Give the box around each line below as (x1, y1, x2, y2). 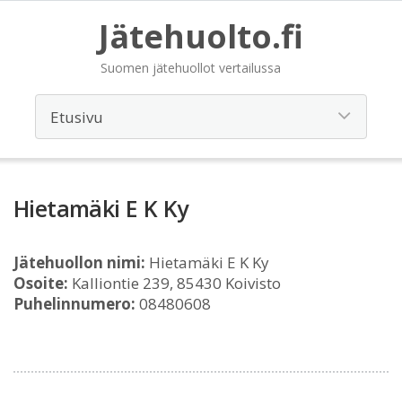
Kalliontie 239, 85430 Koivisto (68, 273, 281, 293)
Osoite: (13, 273, 68, 293)
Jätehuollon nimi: (13, 252, 145, 273)
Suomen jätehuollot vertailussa (100, 59, 281, 76)
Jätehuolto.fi (99, 14, 303, 58)
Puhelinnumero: (13, 293, 135, 314)
